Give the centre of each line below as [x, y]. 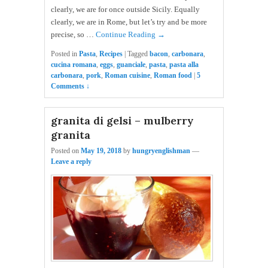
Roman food [173, 75]
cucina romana [74, 64]
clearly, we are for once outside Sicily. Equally [125, 9]
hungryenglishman [161, 150]
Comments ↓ [70, 86]
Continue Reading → [130, 34]
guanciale [131, 64]
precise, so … [73, 34]
